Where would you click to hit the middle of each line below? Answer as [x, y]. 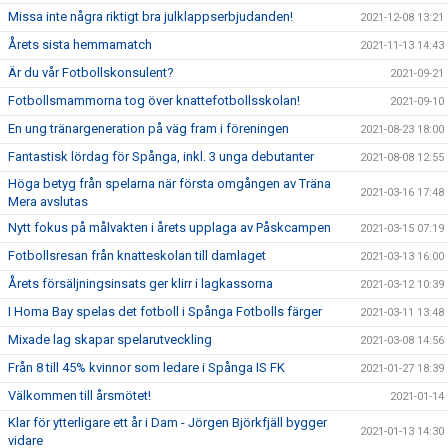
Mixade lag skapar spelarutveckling [110, 339]
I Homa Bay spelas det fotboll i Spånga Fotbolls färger [165, 311]
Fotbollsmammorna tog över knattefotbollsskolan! [154, 100]
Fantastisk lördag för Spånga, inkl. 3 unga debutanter [161, 156]
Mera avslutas [48, 201]
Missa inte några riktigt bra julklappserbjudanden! [150, 16]
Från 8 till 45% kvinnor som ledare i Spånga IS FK [146, 367]
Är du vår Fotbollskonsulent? [91, 72]
